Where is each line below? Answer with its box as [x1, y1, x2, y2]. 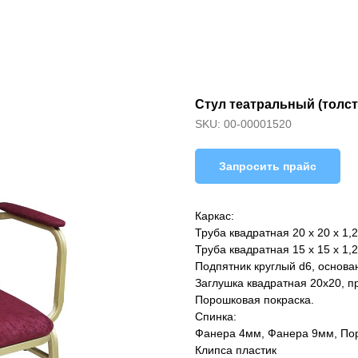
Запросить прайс [219, 159, 316, 173]
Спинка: [195, 310, 237, 324]
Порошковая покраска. [195, 293, 314, 307]
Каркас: [195, 209, 234, 223]
